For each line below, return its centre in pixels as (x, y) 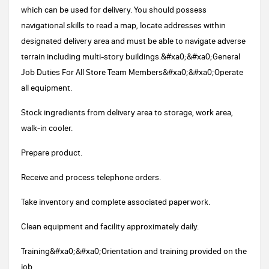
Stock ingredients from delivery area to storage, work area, (127, 112)
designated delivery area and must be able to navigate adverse (133, 41)
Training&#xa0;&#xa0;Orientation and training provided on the (134, 251)
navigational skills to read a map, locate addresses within (123, 25)
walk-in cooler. (47, 128)
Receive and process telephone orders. (91, 177)
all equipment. (47, 88)
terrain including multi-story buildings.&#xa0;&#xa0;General (131, 56)
